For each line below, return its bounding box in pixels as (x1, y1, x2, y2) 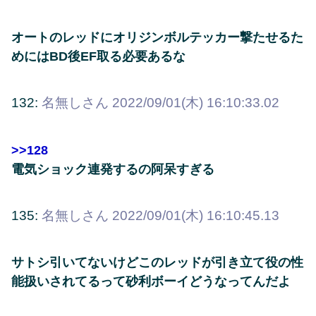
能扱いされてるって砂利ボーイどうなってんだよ (11, 274, 291, 289)
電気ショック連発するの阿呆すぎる (11, 162, 214, 176)
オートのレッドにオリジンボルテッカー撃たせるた (11, 30, 303, 45)
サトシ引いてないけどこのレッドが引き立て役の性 (11, 255, 303, 270)
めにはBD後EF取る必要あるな (11, 49, 186, 64)
